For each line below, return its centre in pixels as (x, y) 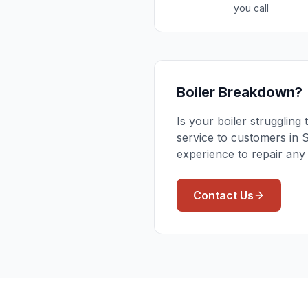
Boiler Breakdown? (240, 92)
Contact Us (223, 195)
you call (251, 8)
